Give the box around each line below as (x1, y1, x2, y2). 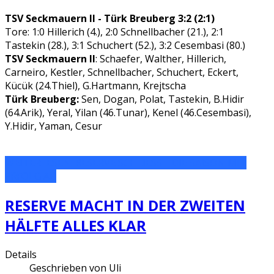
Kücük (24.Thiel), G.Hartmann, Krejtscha (5, 78, 186, 92)
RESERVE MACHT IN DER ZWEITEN (5, 194, 245, 215)
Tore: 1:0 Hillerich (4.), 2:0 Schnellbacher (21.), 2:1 (5, 24, 224, 39)
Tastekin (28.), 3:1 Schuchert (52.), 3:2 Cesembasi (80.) (5, 38, 245, 52)
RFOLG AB (5, 169, 56, 183)
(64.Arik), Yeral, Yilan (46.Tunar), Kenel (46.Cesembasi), (5, 105, 251, 119)
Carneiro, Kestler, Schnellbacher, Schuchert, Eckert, (5, 65, 239, 79)
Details (5, 247, 37, 261)
